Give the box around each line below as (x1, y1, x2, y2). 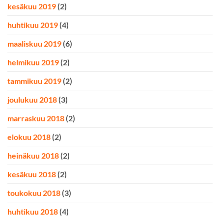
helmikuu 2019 (7, 57, 59, 67)
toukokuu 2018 (7, 188, 60, 197)
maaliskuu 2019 (7, 38, 61, 48)
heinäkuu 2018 (7, 150, 59, 160)
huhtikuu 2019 (7, 20, 58, 29)
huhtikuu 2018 (7, 206, 58, 216)
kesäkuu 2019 (7, 1, 56, 11)
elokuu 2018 (7, 132, 51, 141)
